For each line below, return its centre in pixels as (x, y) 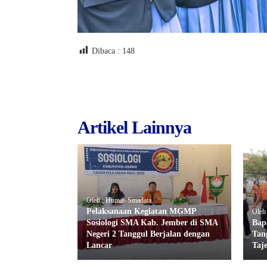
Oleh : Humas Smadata (119, 200)
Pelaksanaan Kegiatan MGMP (141, 211)
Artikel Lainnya (134, 128)
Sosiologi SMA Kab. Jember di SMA (152, 222)
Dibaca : (106, 51)
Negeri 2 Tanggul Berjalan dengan (148, 234)
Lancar (99, 245)
